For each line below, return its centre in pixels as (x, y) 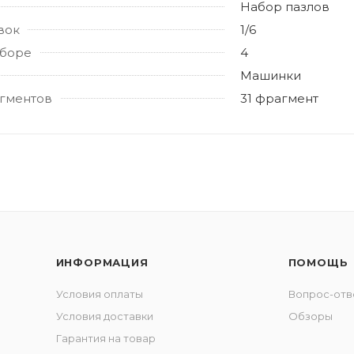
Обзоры (310, 316)
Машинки (271, 75)
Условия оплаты (99, 294)
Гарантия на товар (105, 338)
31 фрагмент (279, 98)
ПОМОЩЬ (318, 262)
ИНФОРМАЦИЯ (102, 262)
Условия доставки (104, 316)
